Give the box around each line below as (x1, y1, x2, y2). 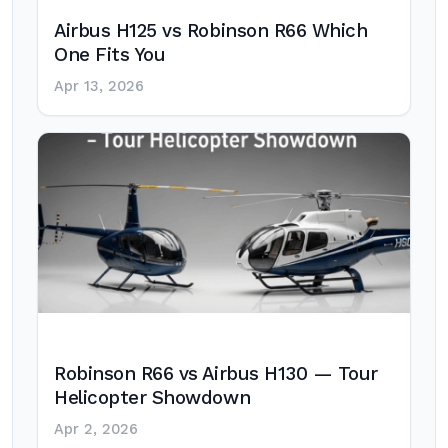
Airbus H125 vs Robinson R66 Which (54, 20, 368, 42)
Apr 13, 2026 (54, 78, 144, 95)
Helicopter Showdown (54, 387, 251, 409)
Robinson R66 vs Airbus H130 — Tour (54, 363, 379, 385)
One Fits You (54, 44, 166, 66)
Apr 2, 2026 (54, 421, 138, 438)
